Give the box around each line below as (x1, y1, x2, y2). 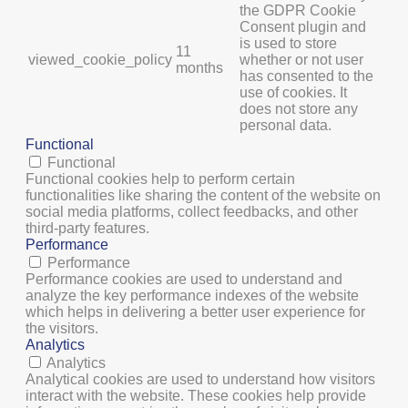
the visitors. (25, 321, 98, 337)
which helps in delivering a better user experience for (25, 304, 365, 321)
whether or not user (240, 52, 363, 68)
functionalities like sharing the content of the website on (25, 188, 381, 204)
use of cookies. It (240, 85, 347, 101)
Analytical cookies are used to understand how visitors (25, 372, 375, 388)
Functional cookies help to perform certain (25, 171, 295, 188)
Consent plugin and (240, 19, 366, 36)
